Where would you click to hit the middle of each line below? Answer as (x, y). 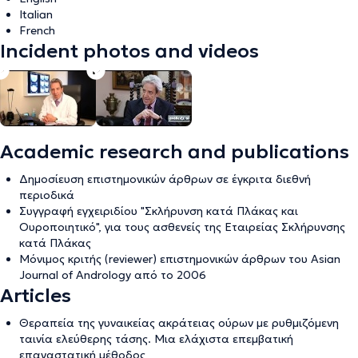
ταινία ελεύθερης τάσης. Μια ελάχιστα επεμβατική (156, 338)
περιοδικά (47, 195)
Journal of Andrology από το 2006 (113, 274)
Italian (36, 14)
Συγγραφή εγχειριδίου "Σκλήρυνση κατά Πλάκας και (159, 211)
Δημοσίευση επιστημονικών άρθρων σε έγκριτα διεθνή (165, 179)
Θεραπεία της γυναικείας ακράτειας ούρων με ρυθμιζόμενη (179, 322)
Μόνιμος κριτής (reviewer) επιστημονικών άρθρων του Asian (180, 259)
